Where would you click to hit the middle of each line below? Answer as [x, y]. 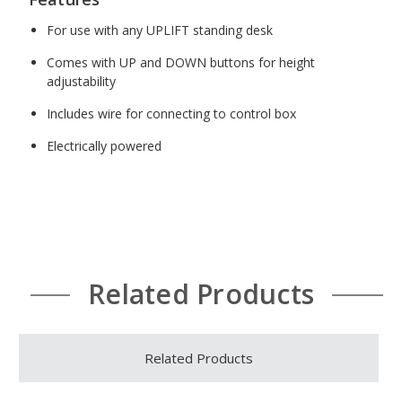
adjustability [81, 81]
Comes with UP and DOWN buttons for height [180, 62]
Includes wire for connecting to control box [171, 113]
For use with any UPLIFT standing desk [159, 30]
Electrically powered [104, 145]
